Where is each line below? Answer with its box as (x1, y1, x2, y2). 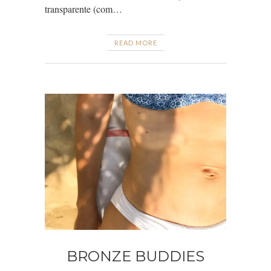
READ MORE (114, 39, 157, 47)
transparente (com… (45, 2, 122, 16)
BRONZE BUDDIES (67, 247, 204, 266)
